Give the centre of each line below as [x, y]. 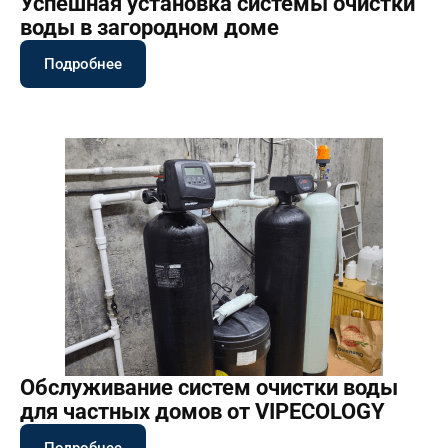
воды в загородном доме [149, 27]
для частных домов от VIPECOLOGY [202, 411]
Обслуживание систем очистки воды [209, 387]
